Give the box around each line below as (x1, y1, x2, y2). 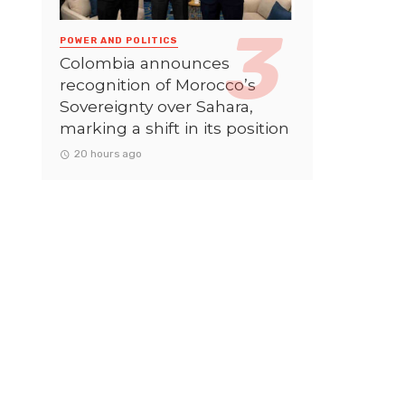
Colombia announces (60, 52, 230, 72)
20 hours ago (73, 146, 142, 160)
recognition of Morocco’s (60, 74, 256, 94)
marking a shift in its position (60, 118, 289, 137)
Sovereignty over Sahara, (60, 96, 253, 116)
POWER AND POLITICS (60, 34, 178, 46)
